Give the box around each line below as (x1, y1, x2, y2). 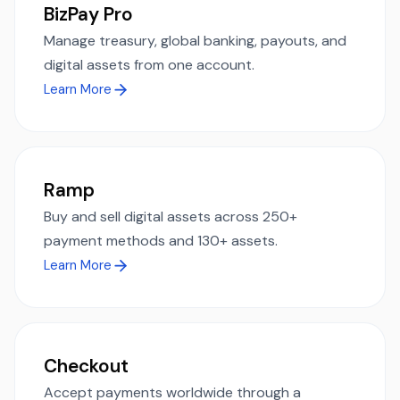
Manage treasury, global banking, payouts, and (44, 30, 346, 50)
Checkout (44, 353, 129, 378)
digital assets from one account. (44, 54, 254, 74)
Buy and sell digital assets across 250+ (44, 206, 297, 226)
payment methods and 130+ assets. (44, 230, 278, 250)
